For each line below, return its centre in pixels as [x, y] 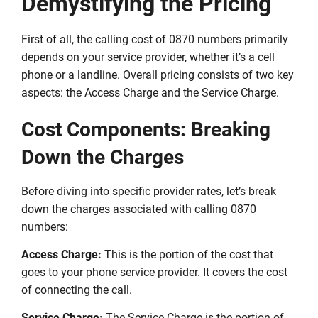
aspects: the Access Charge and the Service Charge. [150, 92]
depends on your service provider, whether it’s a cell [148, 57]
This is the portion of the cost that [187, 255]
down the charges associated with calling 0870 [139, 209]
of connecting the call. [77, 290]
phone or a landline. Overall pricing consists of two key [158, 75]
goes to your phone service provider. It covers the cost [154, 273]
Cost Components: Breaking [146, 129]
